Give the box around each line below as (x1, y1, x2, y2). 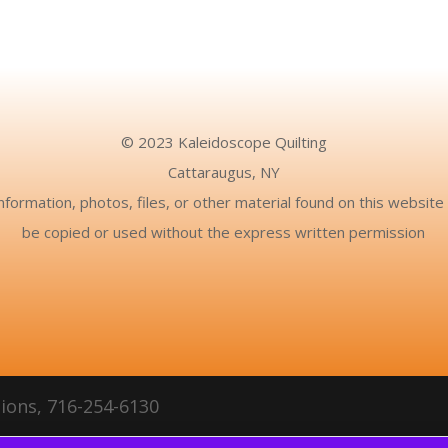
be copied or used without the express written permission (22, 221, 426, 242)
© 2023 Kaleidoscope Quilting (120, 131, 327, 152)
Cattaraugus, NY (167, 161, 280, 182)
